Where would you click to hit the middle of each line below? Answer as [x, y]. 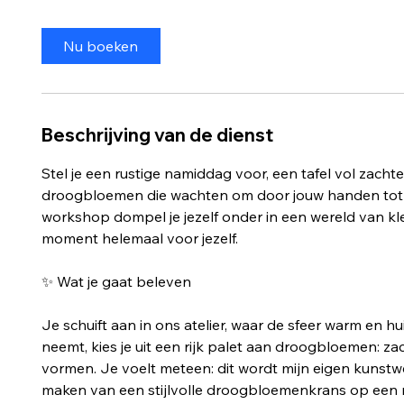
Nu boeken [101, 46]
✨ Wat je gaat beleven [116, 281]
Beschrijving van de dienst [157, 134]
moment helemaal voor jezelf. [139, 238]
